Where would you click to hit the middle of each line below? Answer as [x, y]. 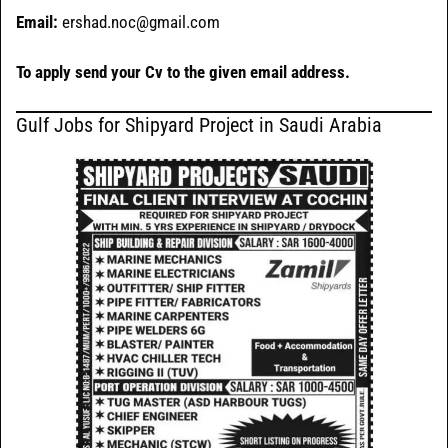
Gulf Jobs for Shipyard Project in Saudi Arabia [199, 124]
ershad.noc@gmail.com [139, 21]
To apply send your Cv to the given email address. [183, 72]
